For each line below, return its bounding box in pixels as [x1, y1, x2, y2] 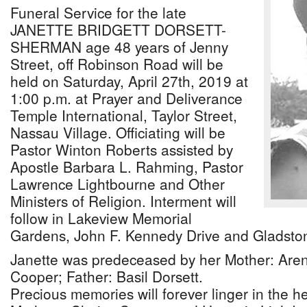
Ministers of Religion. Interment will [10, 191, 236, 211]
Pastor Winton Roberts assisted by [10, 139, 233, 160]
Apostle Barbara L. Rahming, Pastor [10, 156, 243, 177]
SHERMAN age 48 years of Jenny [10, 36, 228, 57]
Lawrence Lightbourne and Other [10, 173, 225, 194]
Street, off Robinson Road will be [10, 53, 223, 74]
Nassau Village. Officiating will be [10, 122, 225, 143]
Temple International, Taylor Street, [10, 105, 237, 125]
